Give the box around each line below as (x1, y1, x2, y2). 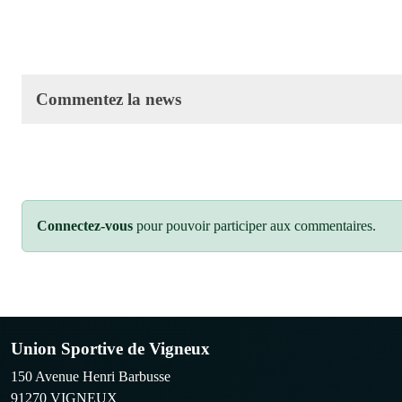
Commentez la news (36, 89, 181, 109)
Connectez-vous (37, 217, 133, 233)
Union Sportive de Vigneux (11, 338, 210, 358)
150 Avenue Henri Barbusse (11, 368, 170, 384)
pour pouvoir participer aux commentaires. (133, 217, 376, 233)
